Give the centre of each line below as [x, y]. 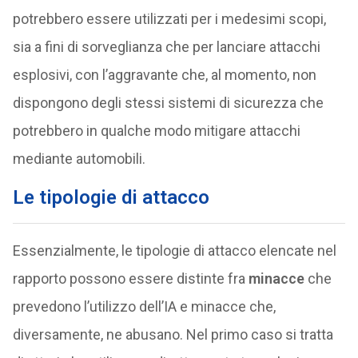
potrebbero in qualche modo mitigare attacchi [156, 131]
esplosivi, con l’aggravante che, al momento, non [164, 75]
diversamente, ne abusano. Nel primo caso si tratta [173, 334]
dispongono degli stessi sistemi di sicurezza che [168, 103]
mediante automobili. [79, 159]
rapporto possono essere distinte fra [130, 278]
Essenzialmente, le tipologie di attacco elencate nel [174, 251]
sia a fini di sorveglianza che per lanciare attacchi [166, 47]
